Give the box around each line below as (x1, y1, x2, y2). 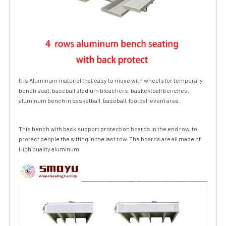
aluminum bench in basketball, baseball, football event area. (19, 97, 180, 104)
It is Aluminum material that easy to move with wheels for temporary (19, 77, 203, 84)
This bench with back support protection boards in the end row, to (19, 125, 197, 132)
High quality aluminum (19, 145, 79, 152)
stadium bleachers (76, 87, 128, 94)
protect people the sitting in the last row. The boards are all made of (19, 135, 201, 142)
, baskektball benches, (128, 87, 189, 94)
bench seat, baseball (19, 87, 76, 94)
